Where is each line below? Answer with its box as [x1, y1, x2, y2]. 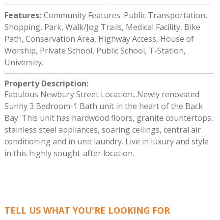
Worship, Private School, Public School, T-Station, [4, 45, 186, 56]
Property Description [4, 78, 86, 89]
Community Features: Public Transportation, [43, 10, 207, 21]
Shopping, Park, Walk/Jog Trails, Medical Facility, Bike [4, 22, 200, 32]
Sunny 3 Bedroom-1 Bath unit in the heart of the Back [4, 101, 203, 111]
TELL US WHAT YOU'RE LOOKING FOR [4, 204, 170, 216]
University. [4, 57, 43, 68]
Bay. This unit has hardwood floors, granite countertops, [4, 112, 213, 123]
